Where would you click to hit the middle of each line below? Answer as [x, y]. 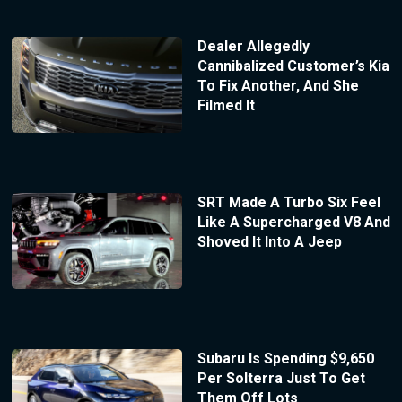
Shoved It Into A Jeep [269, 242]
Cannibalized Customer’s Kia [293, 66]
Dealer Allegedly [253, 47]
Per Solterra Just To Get [281, 378]
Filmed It [226, 106]
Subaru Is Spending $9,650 [285, 358]
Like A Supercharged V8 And [293, 223]
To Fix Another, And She [278, 86]
